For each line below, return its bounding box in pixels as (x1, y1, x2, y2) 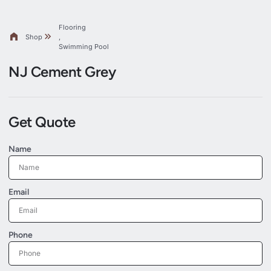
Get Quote (8, 113, 76, 131)
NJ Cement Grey (8, 62, 116, 80)
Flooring (59, 22, 86, 31)
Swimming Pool (59, 42, 109, 51)
